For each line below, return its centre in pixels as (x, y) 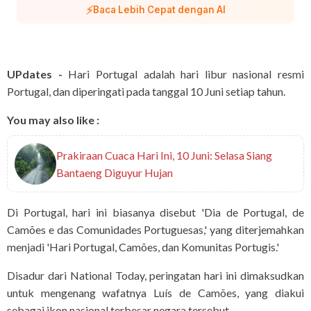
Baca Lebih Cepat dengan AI (159, 10)
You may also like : (53, 120)
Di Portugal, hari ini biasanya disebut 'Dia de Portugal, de (155, 212)
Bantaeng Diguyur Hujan (115, 173)
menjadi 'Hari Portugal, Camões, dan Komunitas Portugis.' (143, 247)
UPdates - (35, 74)
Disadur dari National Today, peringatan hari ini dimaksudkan (155, 276)
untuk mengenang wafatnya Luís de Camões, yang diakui (155, 293)
